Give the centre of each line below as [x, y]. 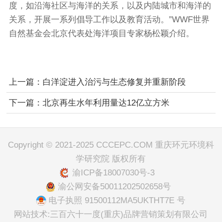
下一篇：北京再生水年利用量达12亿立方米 [89, 103]
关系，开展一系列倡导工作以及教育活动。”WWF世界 [109, 20]
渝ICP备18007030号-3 [113, 173]
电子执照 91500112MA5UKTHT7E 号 [117, 200]
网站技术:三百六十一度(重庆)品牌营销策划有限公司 [111, 214]
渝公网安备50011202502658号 [115, 187]
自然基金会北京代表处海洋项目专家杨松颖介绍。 [101, 33]
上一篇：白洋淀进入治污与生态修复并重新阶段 [97, 82]
